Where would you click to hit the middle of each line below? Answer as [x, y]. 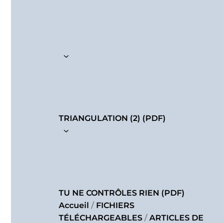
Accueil [74, 206]
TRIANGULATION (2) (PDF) [112, 118]
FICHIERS [115, 206]
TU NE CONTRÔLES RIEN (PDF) [122, 193]
